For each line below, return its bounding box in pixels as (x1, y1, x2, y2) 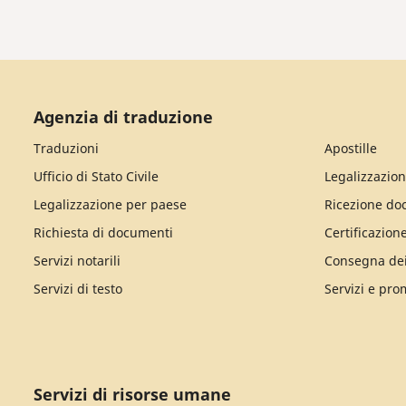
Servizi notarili (34, 252, 121, 269)
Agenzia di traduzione (34, 106, 213, 128)
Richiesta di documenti (34, 224, 173, 241)
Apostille (324, 140, 377, 157)
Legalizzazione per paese (34, 196, 187, 213)
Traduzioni (34, 140, 99, 157)
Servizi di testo (34, 280, 122, 297)
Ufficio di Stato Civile (34, 168, 159, 185)
